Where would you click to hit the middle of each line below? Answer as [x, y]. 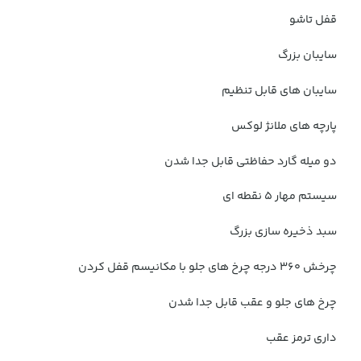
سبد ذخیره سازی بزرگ [283, 232]
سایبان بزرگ [307, 56]
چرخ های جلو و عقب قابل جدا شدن [253, 303]
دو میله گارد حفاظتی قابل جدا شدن [251, 162]
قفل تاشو [313, 21]
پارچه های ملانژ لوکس [284, 126]
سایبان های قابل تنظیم [279, 91]
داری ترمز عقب [301, 338]
